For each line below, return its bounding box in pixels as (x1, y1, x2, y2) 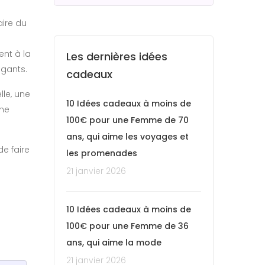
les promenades (66, 147, 137, 159)
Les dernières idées (66, 49, 167, 64)
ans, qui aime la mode (66, 236, 161, 248)
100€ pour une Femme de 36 (66, 219, 189, 232)
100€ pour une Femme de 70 (66, 114, 189, 126)
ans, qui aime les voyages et (66, 130, 189, 143)
